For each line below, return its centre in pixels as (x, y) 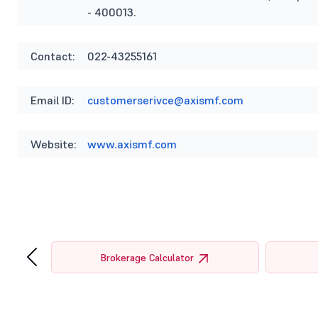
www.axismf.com (132, 144)
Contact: (53, 56)
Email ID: (53, 100)
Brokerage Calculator (147, 257)
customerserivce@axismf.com (165, 100)
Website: (54, 144)
